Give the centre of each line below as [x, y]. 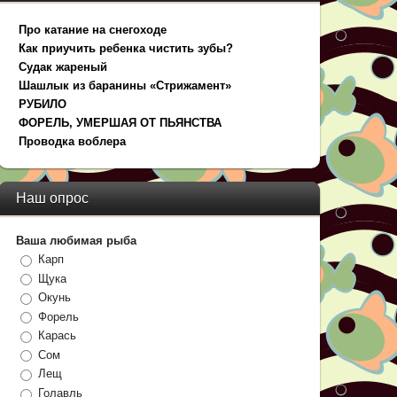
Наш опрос [53, 198]
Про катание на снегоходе [93, 30]
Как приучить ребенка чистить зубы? [126, 48]
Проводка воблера [73, 141]
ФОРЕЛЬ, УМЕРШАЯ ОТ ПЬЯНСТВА [121, 123]
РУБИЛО [43, 104]
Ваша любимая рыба [77, 241]
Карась [58, 336]
